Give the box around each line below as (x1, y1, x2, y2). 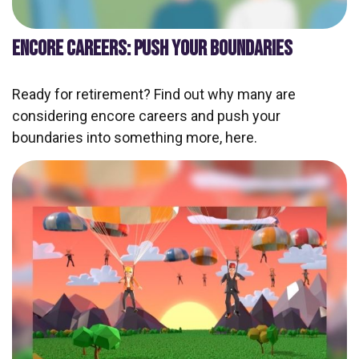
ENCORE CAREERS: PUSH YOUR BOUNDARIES (12, 36, 292, 63)
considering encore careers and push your (12, 107, 280, 125)
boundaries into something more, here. (12, 129, 257, 147)
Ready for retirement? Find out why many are (12, 86, 296, 103)
